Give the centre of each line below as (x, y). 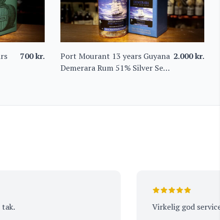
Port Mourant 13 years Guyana (115, 56)
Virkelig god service (166, 206)
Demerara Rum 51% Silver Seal (115, 68)
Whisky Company (91, 79)
